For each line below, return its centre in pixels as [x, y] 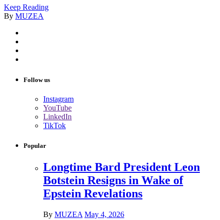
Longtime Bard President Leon [122, 167]
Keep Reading [26, 7]
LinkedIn [57, 116]
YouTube [57, 108]
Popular [35, 145]
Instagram [58, 99]
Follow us [37, 80]
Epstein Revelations [93, 194]
